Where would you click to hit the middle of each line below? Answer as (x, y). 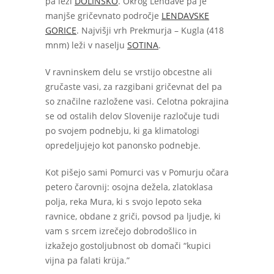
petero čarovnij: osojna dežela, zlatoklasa (129, 187)
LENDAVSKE (185, 16)
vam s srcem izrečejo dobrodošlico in (121, 231)
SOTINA (143, 45)
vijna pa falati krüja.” (87, 260)
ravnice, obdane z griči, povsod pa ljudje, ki (133, 216)
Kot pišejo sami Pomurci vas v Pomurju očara (137, 172)
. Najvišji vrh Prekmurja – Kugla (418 (150, 30)
